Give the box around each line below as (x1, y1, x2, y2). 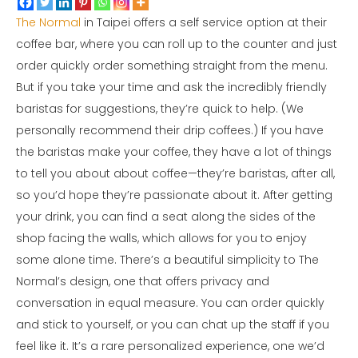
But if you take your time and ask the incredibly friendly (16, 79, 327, 96)
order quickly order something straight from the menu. (16, 58, 328, 74)
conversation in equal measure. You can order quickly (16, 295, 324, 312)
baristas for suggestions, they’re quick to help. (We (16, 101, 304, 117)
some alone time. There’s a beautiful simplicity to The (16, 252, 319, 268)
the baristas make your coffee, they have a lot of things (16, 144, 332, 161)
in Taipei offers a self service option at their (81, 14, 327, 31)
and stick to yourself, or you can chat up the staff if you (16, 316, 329, 333)
